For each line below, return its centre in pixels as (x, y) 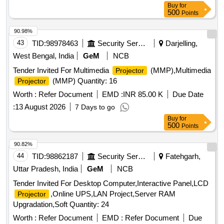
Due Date (188, 94)
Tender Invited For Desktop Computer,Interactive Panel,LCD (111, 183)
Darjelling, (180, 43)
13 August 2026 (40, 107)
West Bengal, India (43, 56)
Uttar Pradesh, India (45, 169)
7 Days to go (95, 107)
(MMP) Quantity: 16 (84, 81)
